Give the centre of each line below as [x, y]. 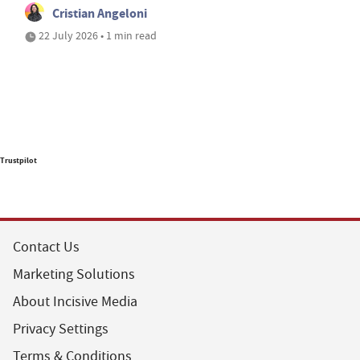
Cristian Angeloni [100, 13]
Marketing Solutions [74, 274]
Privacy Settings [61, 329]
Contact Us [46, 247]
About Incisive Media [75, 301]
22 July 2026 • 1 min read [96, 35]
